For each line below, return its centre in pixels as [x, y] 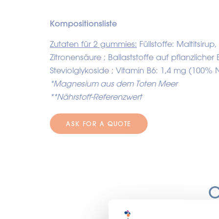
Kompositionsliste [83, 23]
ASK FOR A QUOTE [99, 123]
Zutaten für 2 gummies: [93, 44]
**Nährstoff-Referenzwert [96, 97]
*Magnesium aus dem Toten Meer [114, 83]
